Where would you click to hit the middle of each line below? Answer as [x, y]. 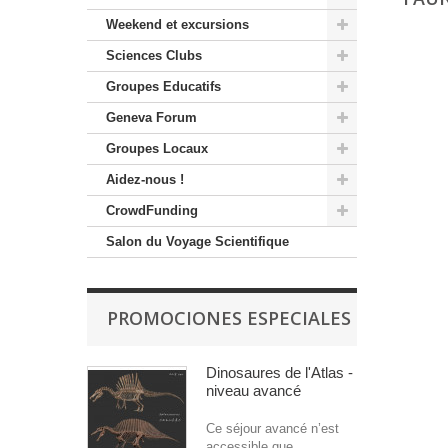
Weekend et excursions [177, 25]
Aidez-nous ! [145, 180]
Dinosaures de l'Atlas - [279, 373]
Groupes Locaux [157, 149]
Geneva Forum [151, 118]
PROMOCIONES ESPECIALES [229, 318]
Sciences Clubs [154, 56]
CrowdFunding [152, 211]
